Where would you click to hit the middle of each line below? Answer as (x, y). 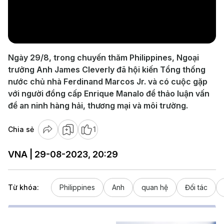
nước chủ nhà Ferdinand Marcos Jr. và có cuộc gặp (108, 81)
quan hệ (155, 187)
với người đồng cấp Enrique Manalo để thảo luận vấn (109, 93)
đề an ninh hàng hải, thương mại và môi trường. (98, 105)
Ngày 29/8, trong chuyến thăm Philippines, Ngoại (103, 57)
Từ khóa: (23, 187)
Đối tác (196, 187)
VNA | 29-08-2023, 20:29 (63, 154)
